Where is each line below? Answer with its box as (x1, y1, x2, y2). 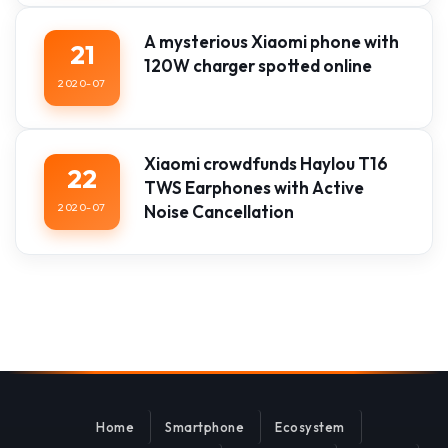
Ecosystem (275, 418, 345, 435)
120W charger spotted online (144, 54, 372, 76)
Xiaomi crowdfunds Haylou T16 (144, 152, 388, 174)
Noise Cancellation (144, 200, 294, 222)
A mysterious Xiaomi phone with (144, 30, 399, 52)
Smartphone (165, 418, 245, 435)
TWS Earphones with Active (144, 176, 364, 198)
